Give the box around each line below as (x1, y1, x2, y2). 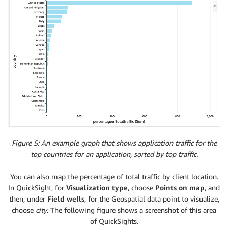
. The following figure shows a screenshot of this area (47, 206, 216, 215)
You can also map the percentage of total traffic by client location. (10, 172, 218, 181)
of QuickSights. (90, 217, 138, 226)
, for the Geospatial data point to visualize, (84, 194, 219, 204)
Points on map (155, 183, 205, 192)
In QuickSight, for (8, 183, 66, 192)
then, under (9, 194, 47, 204)
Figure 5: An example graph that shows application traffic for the (11, 138, 217, 148)
